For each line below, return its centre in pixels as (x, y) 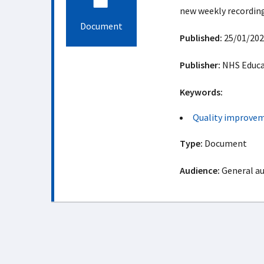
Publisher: (200, 65)
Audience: (199, 170)
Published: (201, 38)
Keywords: (201, 92)
